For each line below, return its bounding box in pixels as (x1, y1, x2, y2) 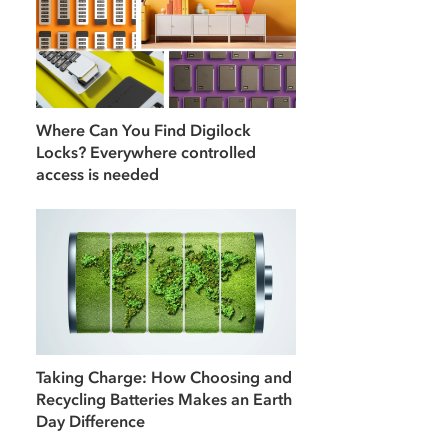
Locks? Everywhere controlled (36, 141, 256, 162)
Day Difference (36, 411, 145, 432)
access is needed (36, 163, 159, 184)
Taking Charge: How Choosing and (36, 367, 292, 388)
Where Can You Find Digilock (36, 119, 251, 140)
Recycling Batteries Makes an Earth (36, 389, 292, 410)
